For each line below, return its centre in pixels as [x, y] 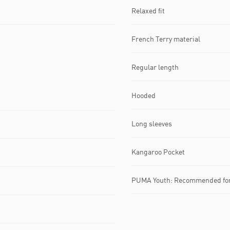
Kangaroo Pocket [158, 151]
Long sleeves [152, 123]
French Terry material [166, 39]
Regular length [155, 67]
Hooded [143, 95]
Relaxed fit [148, 10]
